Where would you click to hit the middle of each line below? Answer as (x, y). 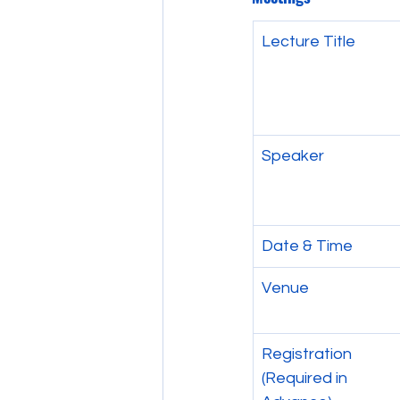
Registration (308, 354)
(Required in (306, 378)
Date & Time (307, 246)
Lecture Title (308, 42)
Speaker (293, 156)
